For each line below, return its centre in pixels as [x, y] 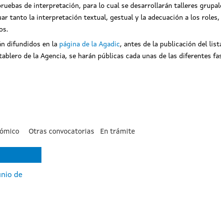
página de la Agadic [90, 45]
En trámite [118, 131]
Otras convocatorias [62, 131]
